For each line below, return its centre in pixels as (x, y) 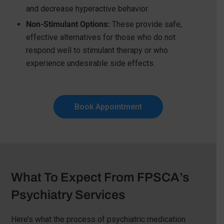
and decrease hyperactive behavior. (87, 8)
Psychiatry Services (68, 194)
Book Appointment (108, 106)
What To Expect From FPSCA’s (100, 177)
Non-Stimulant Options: (68, 24)
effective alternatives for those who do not (100, 37)
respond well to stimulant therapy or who (97, 50)
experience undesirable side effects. (90, 63)
